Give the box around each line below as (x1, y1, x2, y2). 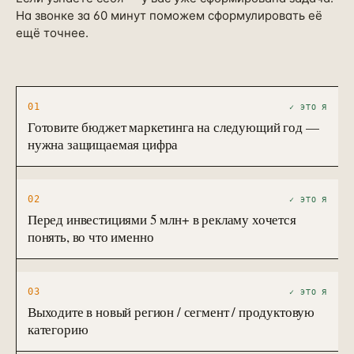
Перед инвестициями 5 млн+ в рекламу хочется (28, 210, 296, 228)
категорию (28, 320, 88, 338)
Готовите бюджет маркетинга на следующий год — (28, 118, 319, 136)
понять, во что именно (28, 228, 154, 246)
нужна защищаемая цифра (28, 135, 179, 153)
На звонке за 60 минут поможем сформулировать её (16, 8, 322, 23)
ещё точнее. (16, 25, 88, 40)
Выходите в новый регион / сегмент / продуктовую (28, 303, 315, 321)
